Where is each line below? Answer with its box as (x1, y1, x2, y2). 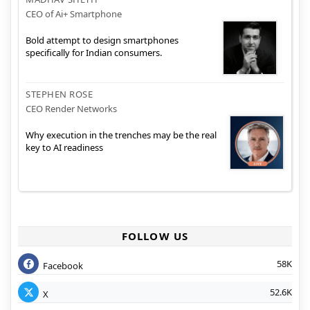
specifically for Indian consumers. (26, 46, 162, 59)
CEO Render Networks (26, 102, 117, 116)
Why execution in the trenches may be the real (26, 128, 217, 141)
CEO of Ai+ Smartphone (26, 8, 122, 21)
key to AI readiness (26, 140, 103, 154)
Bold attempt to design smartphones (26, 33, 179, 46)
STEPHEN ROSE (26, 88, 93, 101)
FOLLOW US (121, 229, 189, 244)
